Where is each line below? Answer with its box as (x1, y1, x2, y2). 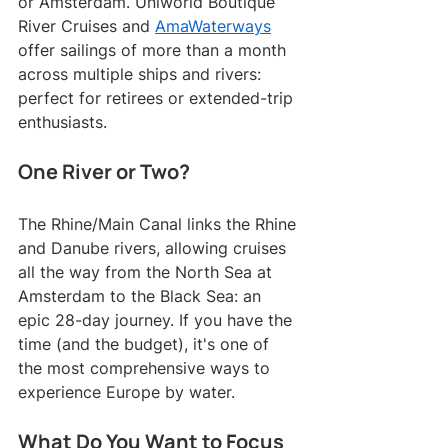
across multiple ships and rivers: (18, 64, 266, 85)
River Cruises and (18, 16, 155, 37)
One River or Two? (18, 158, 190, 186)
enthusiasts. (18, 112, 107, 133)
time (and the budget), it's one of (18, 334, 274, 355)
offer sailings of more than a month (18, 40, 291, 61)
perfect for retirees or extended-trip (18, 88, 298, 109)
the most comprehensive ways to (18, 358, 275, 379)
